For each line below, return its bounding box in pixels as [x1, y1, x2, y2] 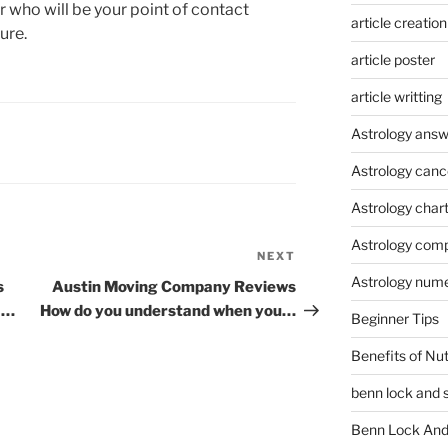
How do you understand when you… [40, 302, 297, 321]
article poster [350, 51, 435, 68]
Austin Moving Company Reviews [52, 278, 297, 297]
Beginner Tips [350, 310, 439, 327]
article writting [350, 88, 442, 105]
